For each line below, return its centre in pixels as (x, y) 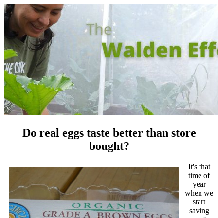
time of (199, 175)
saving (199, 210)
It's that (199, 166)
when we (199, 193)
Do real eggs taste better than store (109, 133)
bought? (109, 146)
